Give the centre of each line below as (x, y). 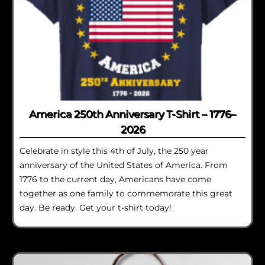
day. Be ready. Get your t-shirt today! (96, 207)
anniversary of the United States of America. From (124, 165)
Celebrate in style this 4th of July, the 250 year (114, 151)
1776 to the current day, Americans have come (115, 179)
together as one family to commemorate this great (126, 193)
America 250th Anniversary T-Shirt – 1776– (132, 114)
